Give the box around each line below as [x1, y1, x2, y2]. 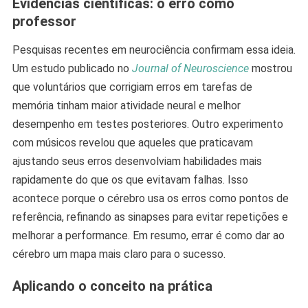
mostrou [251, 61, 292, 75]
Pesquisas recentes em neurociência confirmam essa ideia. [12, 43, 296, 56]
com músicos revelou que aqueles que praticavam [12, 135, 253, 149]
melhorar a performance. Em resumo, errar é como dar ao [12, 228, 285, 242]
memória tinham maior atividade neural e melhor [12, 98, 241, 112]
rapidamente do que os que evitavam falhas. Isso [12, 173, 248, 186]
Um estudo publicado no [12, 61, 132, 75]
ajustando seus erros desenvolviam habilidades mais [12, 154, 262, 168]
